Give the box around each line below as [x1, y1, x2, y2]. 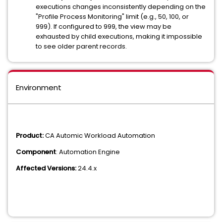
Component [16, 147, 56, 157]
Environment [16, 82, 61, 93]
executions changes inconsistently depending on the [36, 2, 206, 11]
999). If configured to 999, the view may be [36, 22, 171, 31]
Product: [16, 131, 44, 140]
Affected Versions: [16, 164, 76, 173]
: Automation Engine [56, 147, 120, 157]
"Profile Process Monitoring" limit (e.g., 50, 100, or [36, 12, 189, 21]
